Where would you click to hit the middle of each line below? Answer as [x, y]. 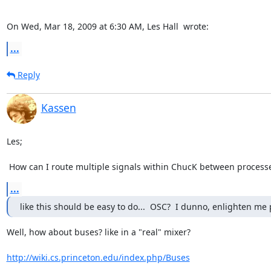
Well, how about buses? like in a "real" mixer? [98, 232]
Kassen [58, 107]
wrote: [194, 26]
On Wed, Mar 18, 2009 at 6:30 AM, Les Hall [93, 26]
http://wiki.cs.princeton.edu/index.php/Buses [98, 257]
